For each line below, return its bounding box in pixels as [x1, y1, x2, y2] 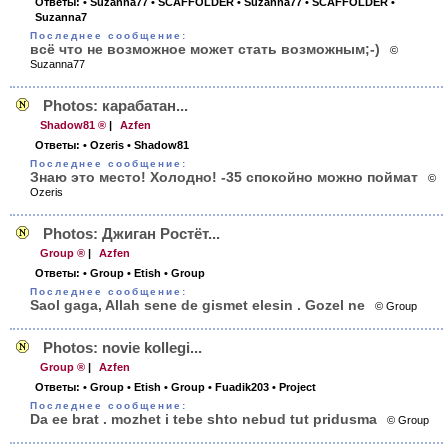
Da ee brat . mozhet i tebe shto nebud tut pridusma [30, 411, 377, 427]
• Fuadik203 [208, 381, 269, 393]
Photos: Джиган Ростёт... [43, 225, 220, 242]
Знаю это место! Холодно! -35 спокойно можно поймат [30, 169, 418, 185]
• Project [272, 381, 316, 393]
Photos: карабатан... [43, 97, 188, 114]
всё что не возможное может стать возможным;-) [30, 41, 380, 57]
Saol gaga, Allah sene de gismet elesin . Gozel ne [30, 297, 365, 313]
